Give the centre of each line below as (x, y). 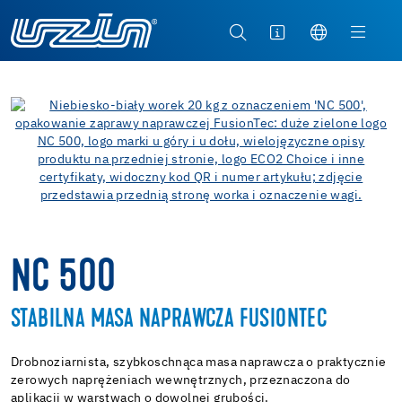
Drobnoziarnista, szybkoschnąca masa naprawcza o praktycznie (199, 362)
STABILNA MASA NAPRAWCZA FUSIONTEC (170, 320)
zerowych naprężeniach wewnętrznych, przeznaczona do (181, 380)
